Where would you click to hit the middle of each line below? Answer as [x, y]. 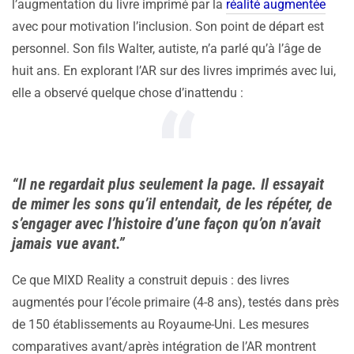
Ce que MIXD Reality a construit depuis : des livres [151, 280]
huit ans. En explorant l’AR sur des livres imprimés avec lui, [174, 70]
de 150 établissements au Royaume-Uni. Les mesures [160, 324]
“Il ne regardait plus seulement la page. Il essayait [168, 184]
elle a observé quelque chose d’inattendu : [128, 92]
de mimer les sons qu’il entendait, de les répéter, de [172, 203]
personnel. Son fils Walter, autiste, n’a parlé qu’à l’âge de [166, 48]
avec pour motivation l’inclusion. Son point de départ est [168, 26]
